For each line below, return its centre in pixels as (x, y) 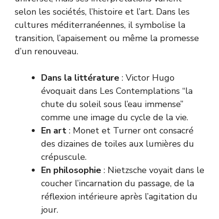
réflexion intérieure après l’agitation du (119, 196)
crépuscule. (64, 157)
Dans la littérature (80, 77)
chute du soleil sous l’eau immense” (112, 104)
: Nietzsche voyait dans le (153, 170)
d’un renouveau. (46, 51)
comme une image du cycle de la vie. (115, 117)
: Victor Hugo (147, 77)
